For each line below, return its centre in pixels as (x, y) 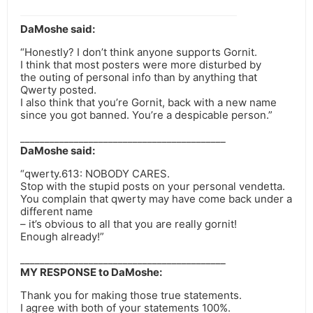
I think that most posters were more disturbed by (141, 65)
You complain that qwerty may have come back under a (156, 199)
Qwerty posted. (58, 90)
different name (57, 212)
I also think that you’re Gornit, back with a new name (148, 103)
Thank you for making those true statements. (131, 296)
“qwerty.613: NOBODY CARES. (95, 174)
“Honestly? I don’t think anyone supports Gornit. (139, 52)
